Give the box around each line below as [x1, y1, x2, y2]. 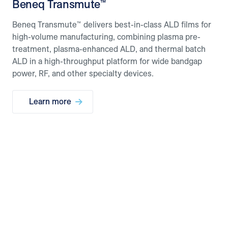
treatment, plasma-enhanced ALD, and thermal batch [12, 45, 206, 53]
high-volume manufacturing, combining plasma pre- [12, 33, 201, 41]
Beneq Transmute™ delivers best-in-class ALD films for [12, 20, 211, 29]
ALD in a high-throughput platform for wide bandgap [12, 57, 202, 66]
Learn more [29, 97, 71, 106]
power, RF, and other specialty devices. [12, 69, 154, 78]
